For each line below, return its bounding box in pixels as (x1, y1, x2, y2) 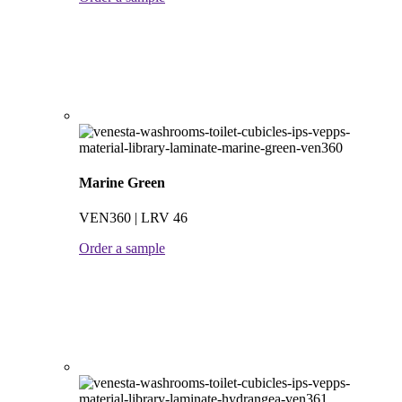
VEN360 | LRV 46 (79, 210, 188, 226)
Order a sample (79, 240, 165, 257)
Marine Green (79, 175, 165, 191)
